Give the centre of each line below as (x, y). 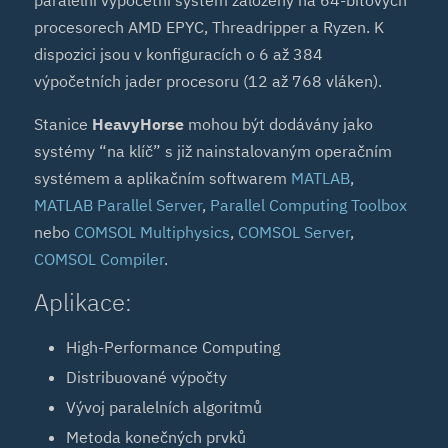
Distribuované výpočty (147, 376)
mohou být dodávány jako (279, 124)
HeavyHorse (138, 124)
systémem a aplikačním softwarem (163, 178)
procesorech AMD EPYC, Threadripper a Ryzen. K (209, 27)
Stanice (63, 124)
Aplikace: (83, 302)
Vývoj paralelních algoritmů (164, 406)
